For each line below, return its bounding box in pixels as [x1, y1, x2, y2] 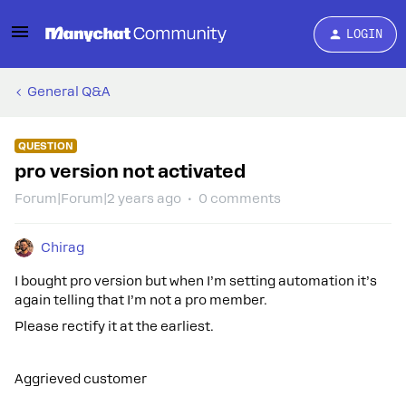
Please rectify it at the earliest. [14, 319, 214, 333]
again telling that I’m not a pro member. [14, 293, 267, 307]
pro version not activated [14, 160, 246, 182]
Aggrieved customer [14, 372, 147, 386]
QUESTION [18, 140, 73, 152]
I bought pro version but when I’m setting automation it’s [14, 274, 377, 288]
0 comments [198, 191, 281, 206]
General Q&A [27, 84, 111, 99]
